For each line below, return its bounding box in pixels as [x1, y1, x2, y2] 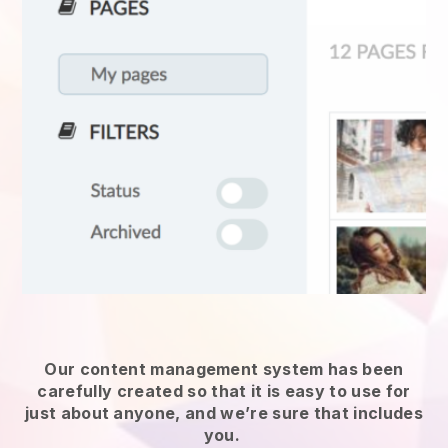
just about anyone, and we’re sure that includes [24, 402, 424, 423]
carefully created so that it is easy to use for [37, 380, 411, 401]
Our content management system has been [44, 358, 404, 379]
